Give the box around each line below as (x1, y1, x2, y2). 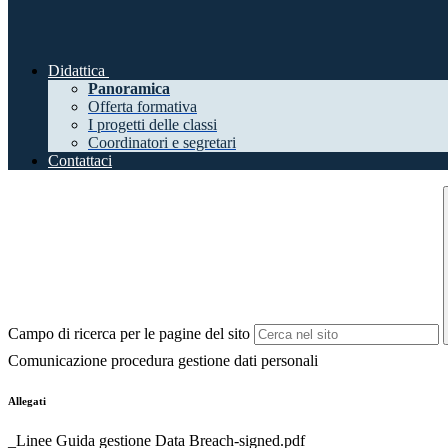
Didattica (48, 62, 105, 80)
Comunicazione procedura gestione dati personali (8, 352, 318, 370)
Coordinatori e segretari (88, 134, 236, 152)
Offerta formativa (88, 98, 197, 116)
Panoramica (88, 80, 170, 98)
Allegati (8, 395, 46, 408)
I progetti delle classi (88, 116, 217, 134)
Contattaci (48, 152, 112, 170)
